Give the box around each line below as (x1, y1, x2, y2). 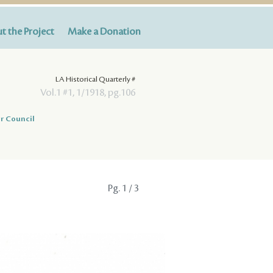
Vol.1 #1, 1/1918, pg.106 (40, 87, 135, 98)
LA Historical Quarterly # (55, 74, 135, 83)
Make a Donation (68, 26, 141, 37)
